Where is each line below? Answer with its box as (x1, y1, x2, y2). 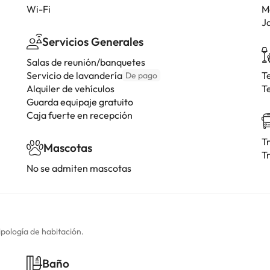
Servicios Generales (42, 34, 143, 49)
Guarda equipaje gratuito (27, 96, 133, 108)
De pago (125, 70, 157, 81)
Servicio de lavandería (27, 69, 122, 81)
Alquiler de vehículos (27, 83, 115, 95)
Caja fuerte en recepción (27, 109, 133, 121)
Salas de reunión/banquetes (27, 56, 145, 68)
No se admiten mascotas (27, 162, 131, 174)
